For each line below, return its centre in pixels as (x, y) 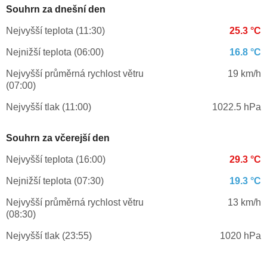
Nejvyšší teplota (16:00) (56, 160)
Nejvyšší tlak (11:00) (49, 107)
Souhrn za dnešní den (56, 10)
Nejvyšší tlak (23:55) (49, 236)
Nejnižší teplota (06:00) (55, 52)
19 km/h (244, 74)
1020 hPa (240, 236)
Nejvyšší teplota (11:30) (55, 31)
